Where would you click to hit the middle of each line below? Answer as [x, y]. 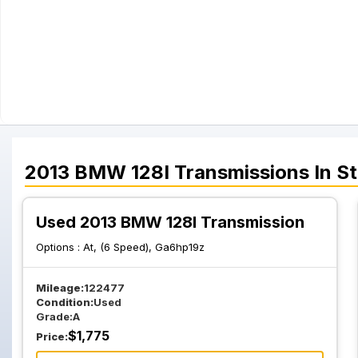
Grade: [54, 316]
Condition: [65, 302]
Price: [52, 336]
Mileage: [60, 288]
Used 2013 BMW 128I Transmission [170, 222]
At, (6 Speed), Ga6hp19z [144, 247]
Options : [60, 247]
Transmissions [242, 172]
